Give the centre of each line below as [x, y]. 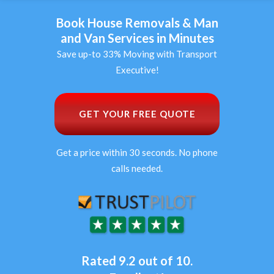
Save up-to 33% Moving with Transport [137, 54]
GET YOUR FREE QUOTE [137, 114]
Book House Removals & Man [137, 23]
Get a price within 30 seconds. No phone [137, 152]
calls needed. [137, 168]
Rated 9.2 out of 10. [137, 261]
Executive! [137, 70]
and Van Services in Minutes [137, 38]
